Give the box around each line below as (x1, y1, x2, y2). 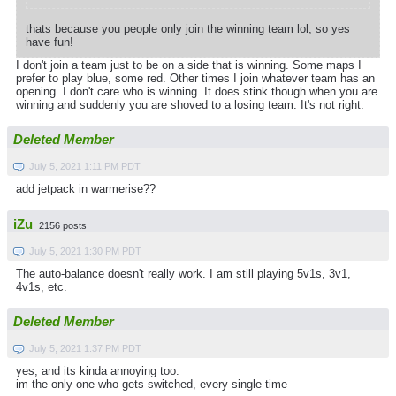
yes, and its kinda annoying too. (16, 364, 179, 378)
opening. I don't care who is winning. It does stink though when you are (16, 84, 377, 98)
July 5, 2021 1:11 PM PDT (29, 161, 141, 172)
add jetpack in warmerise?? (16, 182, 156, 196)
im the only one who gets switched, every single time (16, 377, 287, 392)
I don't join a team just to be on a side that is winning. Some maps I (16, 57, 362, 72)
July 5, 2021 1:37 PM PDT (29, 343, 141, 354)
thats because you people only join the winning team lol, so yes (26, 21, 350, 35)
